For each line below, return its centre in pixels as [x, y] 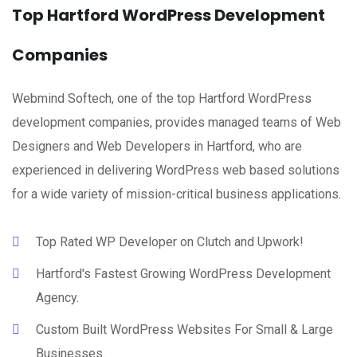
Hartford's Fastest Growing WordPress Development [183, 274]
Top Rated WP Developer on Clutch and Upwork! [170, 242]
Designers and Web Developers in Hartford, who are [157, 146]
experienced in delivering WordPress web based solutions [176, 170]
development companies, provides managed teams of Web [177, 122]
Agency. [57, 298]
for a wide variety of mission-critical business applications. [177, 194]
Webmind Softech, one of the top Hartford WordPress [162, 98]
